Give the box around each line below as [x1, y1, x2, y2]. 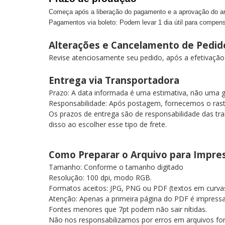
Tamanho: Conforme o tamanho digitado [49, 162, 183, 172]
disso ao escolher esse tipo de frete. [49, 120, 167, 129]
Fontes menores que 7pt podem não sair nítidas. [49, 204, 211, 214]
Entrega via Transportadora [49, 74, 184, 86]
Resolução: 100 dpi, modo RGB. [49, 173, 156, 182]
